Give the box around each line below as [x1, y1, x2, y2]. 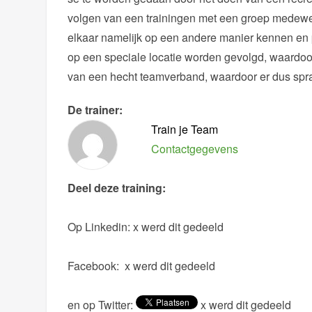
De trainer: [68, 102, 123, 118]
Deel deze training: [68, 180, 166, 196]
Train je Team [151, 121, 219, 138]
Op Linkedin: [68, 219, 134, 235]
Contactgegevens [151, 141, 239, 157]
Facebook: [68, 258, 123, 274]
